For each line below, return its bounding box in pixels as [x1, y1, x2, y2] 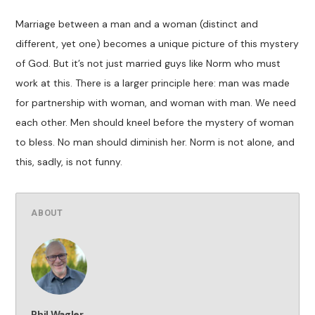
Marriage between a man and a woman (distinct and [15, 18, 259, 31]
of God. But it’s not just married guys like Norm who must [15, 57, 281, 70]
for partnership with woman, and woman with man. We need [15, 96, 297, 110]
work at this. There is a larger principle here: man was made [15, 77, 290, 90]
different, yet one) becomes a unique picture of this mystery [15, 37, 300, 51]
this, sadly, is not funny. [15, 155, 123, 169]
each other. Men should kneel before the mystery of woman [15, 116, 295, 129]
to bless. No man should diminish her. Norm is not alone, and [15, 136, 295, 149]
